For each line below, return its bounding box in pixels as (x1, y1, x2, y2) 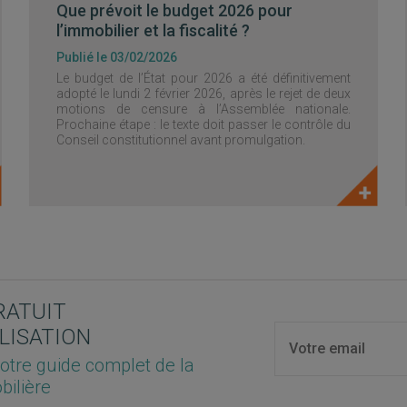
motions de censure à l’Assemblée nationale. (56, 102, 351, 116)
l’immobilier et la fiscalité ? (56, 21, 251, 40)
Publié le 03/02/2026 (56, 50, 178, 65)
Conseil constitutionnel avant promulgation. (56, 133, 306, 147)
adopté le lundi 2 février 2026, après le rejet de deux (56, 86, 351, 101)
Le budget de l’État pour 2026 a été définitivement (56, 71, 351, 85)
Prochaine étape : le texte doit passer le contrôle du (56, 117, 351, 132)
